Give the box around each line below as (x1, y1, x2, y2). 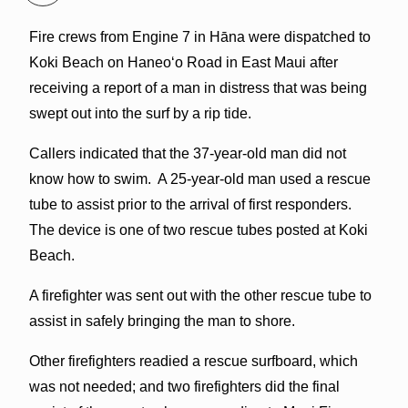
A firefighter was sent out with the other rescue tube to (28, 287, 372, 303)
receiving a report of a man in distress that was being (28, 79, 367, 96)
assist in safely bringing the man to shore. (28, 312, 295, 329)
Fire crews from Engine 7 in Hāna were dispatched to (28, 28, 371, 45)
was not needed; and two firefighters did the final (28, 378, 340, 394)
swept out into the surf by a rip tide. (28, 105, 251, 121)
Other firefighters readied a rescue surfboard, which (28, 352, 358, 369)
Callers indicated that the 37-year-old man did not (28, 145, 346, 161)
